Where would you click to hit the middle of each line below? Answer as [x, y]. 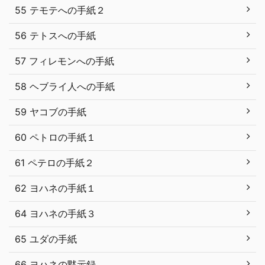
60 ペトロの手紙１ [55, 137]
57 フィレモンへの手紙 [64, 61]
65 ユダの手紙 [46, 239]
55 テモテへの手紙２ [60, 10]
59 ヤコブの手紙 [51, 112]
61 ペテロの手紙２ [54, 162]
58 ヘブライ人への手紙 [65, 86]
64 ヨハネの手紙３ [55, 213]
